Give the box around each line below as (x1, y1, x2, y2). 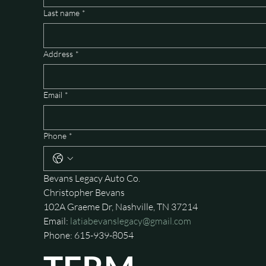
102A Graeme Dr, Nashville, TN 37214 (43, 200, 198, 213)
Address (43, 48, 74, 59)
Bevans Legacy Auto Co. (43, 172, 141, 184)
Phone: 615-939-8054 (43, 229, 134, 241)
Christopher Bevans (43, 186, 125, 198)
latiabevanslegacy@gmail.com (70, 214, 192, 227)
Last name (43, 7, 80, 18)
